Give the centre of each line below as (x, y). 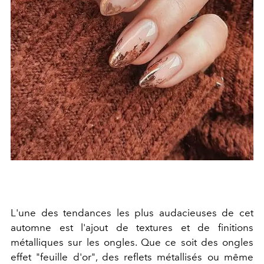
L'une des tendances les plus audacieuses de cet (132, 213)
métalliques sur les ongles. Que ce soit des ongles (132, 242)
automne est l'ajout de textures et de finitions (132, 228)
